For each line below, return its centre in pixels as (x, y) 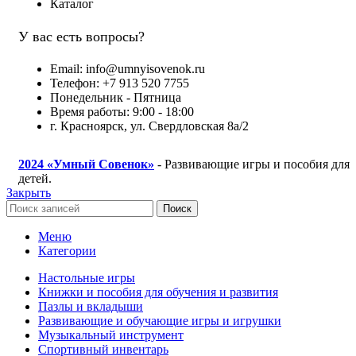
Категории (67, 251)
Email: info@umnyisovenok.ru (128, 69)
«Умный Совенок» (101, 164)
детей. (35, 179)
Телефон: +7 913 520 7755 (120, 83)
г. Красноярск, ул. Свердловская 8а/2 (149, 126)
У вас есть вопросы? (81, 37)
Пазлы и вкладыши (91, 307)
